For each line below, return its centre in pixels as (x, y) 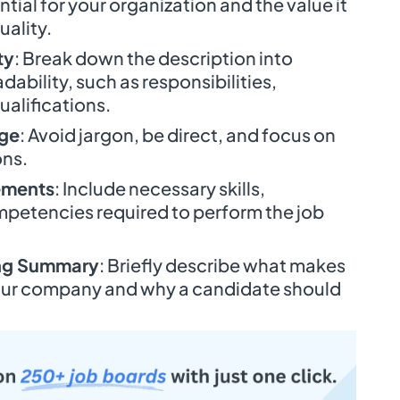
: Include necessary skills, (160, 188)
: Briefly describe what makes (222, 265)
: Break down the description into (154, 58)
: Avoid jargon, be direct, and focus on (178, 135)
